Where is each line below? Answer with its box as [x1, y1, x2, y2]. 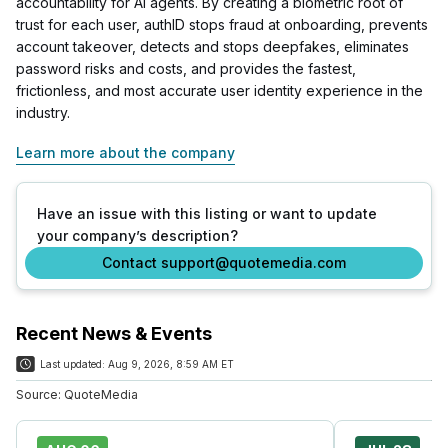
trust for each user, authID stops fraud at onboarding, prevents [16, 15, 428, 33]
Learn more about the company [16, 143, 235, 161]
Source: [16, 386, 61, 402]
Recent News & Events [16, 322, 212, 344]
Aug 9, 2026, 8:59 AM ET [108, 357, 234, 370]
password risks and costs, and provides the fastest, [16, 59, 356, 77]
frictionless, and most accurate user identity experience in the [16, 81, 423, 99]
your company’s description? [37, 226, 238, 244]
